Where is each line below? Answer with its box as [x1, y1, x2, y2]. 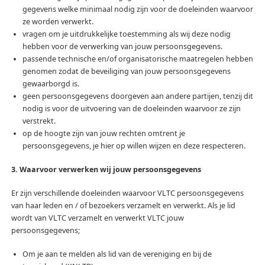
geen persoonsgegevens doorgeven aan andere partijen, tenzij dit [22, 91, 253, 102]
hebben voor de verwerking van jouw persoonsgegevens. [22, 41, 222, 52]
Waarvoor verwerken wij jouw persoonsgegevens [17, 164, 201, 175]
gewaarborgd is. [22, 79, 79, 89]
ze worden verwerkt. [22, 17, 93, 27]
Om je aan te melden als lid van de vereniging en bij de [22, 249, 212, 260]
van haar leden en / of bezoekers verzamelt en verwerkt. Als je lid [11, 201, 235, 211]
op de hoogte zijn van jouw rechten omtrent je [22, 128, 185, 139]
